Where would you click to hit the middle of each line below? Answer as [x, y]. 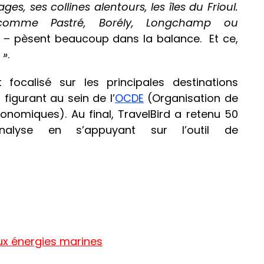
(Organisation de [191, 98]
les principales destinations [161, 82]
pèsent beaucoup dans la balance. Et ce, [126, 39]
